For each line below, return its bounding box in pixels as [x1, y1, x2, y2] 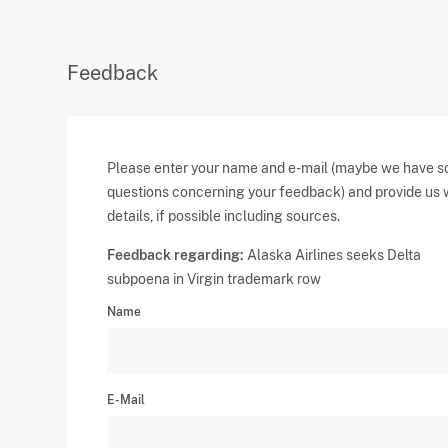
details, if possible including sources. [107, 208, 341, 224]
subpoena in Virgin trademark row [107, 271, 322, 287]
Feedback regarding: [107, 247, 245, 263]
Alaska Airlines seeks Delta [244, 247, 422, 263]
